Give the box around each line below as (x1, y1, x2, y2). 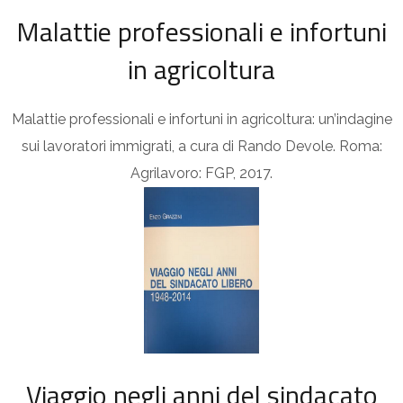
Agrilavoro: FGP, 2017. (130, 164, 273, 182)
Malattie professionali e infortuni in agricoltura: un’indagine (11, 110, 392, 128)
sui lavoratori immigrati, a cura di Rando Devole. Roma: (21, 137, 382, 155)
